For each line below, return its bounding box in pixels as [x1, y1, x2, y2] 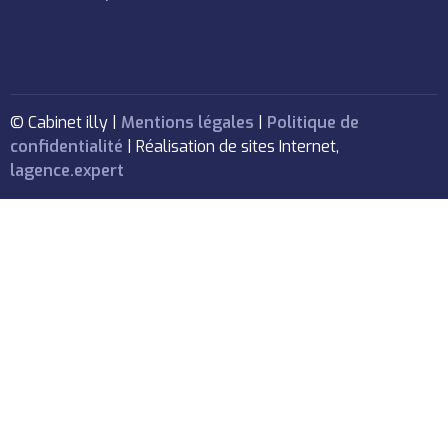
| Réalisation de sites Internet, [123, 136, 340, 158]
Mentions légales [121, 112, 255, 134]
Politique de [267, 112, 360, 134]
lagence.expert [10, 160, 125, 182]
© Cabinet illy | [10, 112, 122, 134]
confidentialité [10, 136, 124, 158]
